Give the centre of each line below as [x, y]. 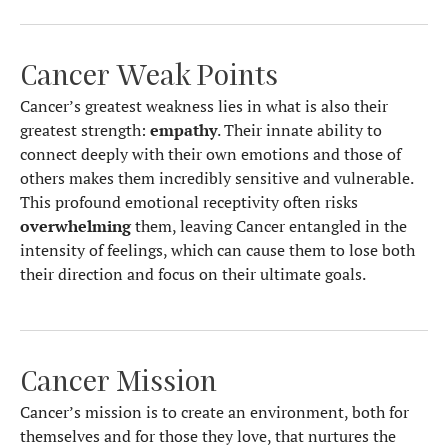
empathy [183, 129]
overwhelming [75, 225]
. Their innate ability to [299, 129]
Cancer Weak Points [149, 73]
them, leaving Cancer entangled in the [269, 225]
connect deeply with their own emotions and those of [210, 153]
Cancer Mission [118, 380]
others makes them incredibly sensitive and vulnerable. [216, 177]
